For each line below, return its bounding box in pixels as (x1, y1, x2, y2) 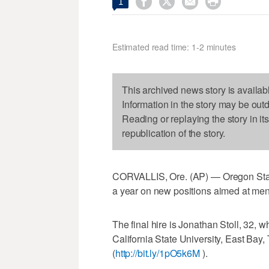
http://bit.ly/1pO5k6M (115, 246, 200, 261)
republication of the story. (122, 126, 226, 141)
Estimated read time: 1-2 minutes (112, 41, 236, 53)
